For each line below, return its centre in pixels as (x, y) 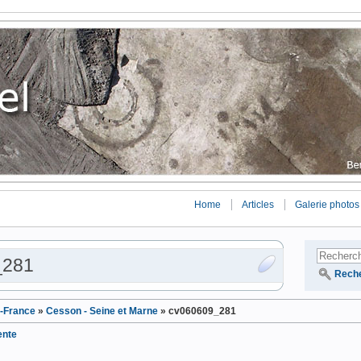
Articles (258, 205)
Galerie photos (327, 205)
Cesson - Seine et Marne (102, 311)
